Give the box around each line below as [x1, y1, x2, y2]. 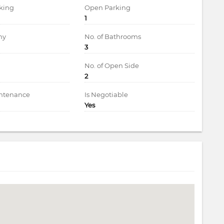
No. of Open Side [84, 61, 139, 69]
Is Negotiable [84, 90, 128, 98]
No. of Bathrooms [84, 32, 141, 40]
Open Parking [84, 3, 130, 11]
